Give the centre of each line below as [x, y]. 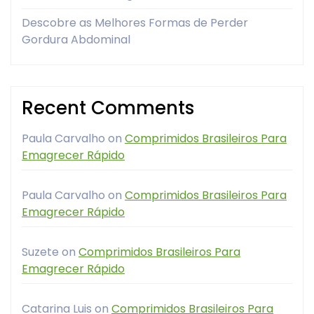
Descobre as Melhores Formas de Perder [135, 22]
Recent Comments [108, 108]
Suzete [40, 252]
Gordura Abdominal [76, 39]
